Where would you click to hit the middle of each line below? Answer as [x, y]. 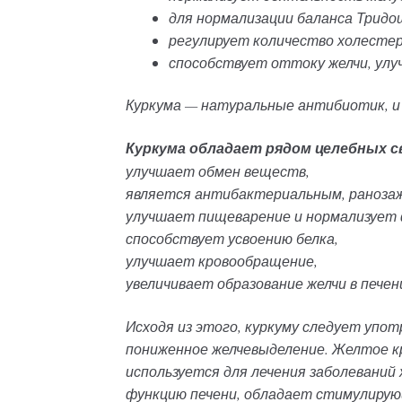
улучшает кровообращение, [222, 260]
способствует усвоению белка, [232, 238]
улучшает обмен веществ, [218, 170]
